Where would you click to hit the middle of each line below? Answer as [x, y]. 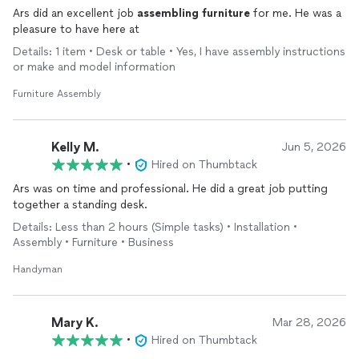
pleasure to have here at [76, 29]
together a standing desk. [80, 205]
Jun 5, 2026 [314, 147]
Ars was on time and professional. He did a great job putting [103, 189]
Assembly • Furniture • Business [93, 242]
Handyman [38, 269]
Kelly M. [75, 147]
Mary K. [75, 322]
